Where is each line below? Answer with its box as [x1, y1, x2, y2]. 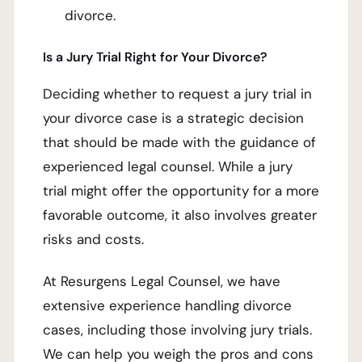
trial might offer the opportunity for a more [43, 182, 319, 200]
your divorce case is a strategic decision [43, 109, 304, 128]
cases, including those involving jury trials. [43, 320, 312, 339]
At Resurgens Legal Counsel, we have [43, 271, 280, 290]
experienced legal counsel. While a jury [43, 158, 293, 176]
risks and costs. [43, 230, 144, 249]
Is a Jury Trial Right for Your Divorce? [43, 48, 267, 66]
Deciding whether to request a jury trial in [43, 85, 312, 103]
